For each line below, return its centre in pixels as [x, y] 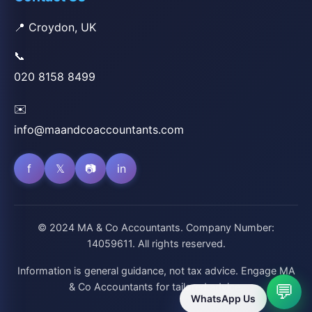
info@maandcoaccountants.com [99, 130]
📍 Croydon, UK [55, 27]
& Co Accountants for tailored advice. [156, 287]
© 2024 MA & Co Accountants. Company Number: [156, 227]
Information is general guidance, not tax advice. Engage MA [156, 271]
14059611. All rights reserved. [156, 243]
